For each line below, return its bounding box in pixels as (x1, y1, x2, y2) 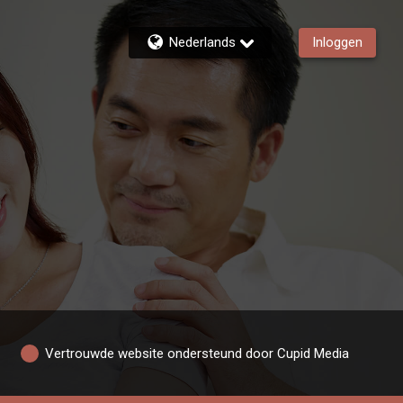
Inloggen (312, 34, 363, 50)
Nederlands (169, 34, 236, 50)
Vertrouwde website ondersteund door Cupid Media (45, 345, 350, 362)
